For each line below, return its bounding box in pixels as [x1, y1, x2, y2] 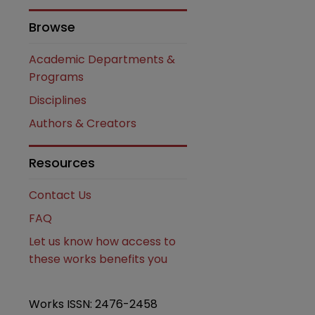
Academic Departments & [29, 51, 175, 67]
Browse [29, 18, 75, 36]
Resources [29, 154, 95, 172]
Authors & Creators [29, 115, 136, 131]
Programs [29, 69, 84, 85]
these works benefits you [29, 251, 167, 267]
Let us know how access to [29, 233, 176, 250]
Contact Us [29, 187, 91, 203]
